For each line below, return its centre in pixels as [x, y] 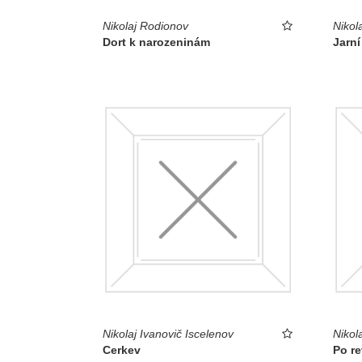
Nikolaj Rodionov [145, 25]
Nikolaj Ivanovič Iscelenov [168, 334]
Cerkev [122, 350]
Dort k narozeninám [156, 42]
